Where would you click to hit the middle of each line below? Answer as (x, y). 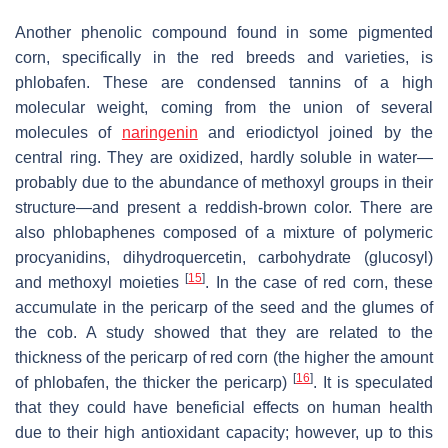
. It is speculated (373, 382)
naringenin (159, 132)
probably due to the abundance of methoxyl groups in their (224, 182)
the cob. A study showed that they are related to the (224, 332)
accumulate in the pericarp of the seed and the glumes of (224, 307)
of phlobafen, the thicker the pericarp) (154, 382)
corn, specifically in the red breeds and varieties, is (224, 57)
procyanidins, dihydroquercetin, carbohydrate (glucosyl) (224, 257)
